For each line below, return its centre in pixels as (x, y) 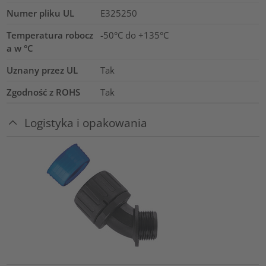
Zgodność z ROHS (44, 92)
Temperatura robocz (50, 35)
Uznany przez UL (42, 70)
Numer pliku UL (41, 13)
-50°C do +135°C (134, 35)
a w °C (20, 48)
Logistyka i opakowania (86, 123)
